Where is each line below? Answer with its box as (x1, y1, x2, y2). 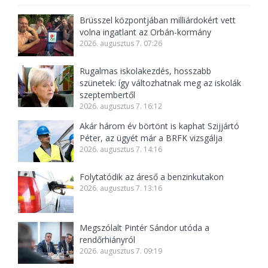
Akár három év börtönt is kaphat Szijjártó (80, 120, 240, 132)
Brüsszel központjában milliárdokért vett (80, 14, 236, 26)
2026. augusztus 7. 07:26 (80, 38, 163, 49)
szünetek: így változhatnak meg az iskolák (80, 77, 242, 89)
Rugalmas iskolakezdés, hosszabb (80, 65, 212, 77)
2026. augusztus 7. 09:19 (80, 246, 163, 257)
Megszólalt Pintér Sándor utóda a (80, 222, 210, 234)
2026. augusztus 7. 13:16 (80, 183, 163, 194)
